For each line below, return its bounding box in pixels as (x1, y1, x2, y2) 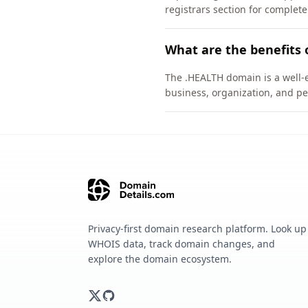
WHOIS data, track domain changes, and (88, 237, 275, 250)
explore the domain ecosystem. (88, 252, 232, 265)
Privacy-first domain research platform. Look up (88, 222, 307, 235)
